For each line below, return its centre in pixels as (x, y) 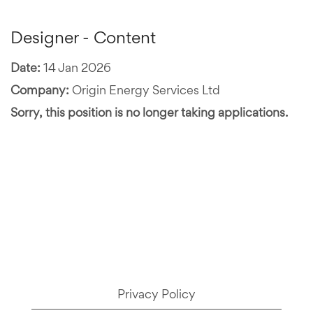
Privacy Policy (156, 294)
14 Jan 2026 (77, 67)
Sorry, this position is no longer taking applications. (149, 112)
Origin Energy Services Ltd (146, 90)
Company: (41, 90)
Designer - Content (83, 37)
